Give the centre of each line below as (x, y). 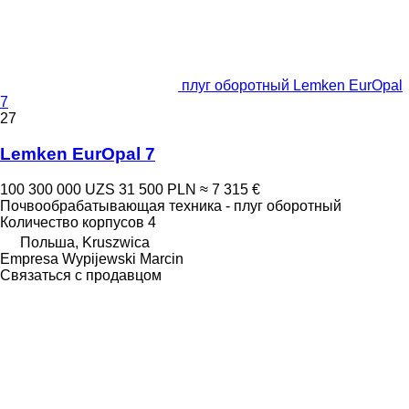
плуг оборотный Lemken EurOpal (292, 86)
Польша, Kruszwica (85, 242)
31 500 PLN (157, 189)
